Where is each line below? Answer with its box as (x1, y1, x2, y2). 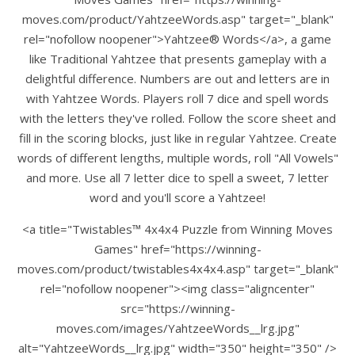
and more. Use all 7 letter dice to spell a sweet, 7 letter (26, 169, 329, 185)
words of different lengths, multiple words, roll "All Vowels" (17, 149, 338, 166)
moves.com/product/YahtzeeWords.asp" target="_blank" (21, 10, 334, 27)
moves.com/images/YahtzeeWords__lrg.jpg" (55, 319, 300, 336)
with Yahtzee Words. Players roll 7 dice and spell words (26, 90, 329, 106)
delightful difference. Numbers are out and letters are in (25, 70, 330, 86)
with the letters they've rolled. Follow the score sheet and (19, 109, 336, 126)
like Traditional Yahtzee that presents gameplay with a (29, 50, 326, 67)
